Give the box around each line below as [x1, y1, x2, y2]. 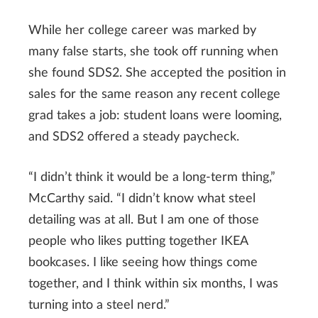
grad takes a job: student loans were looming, [28, 109, 282, 123]
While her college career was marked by [28, 24, 256, 38]
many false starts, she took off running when [28, 45, 278, 59]
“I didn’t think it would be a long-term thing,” [28, 171, 275, 185]
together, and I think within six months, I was [28, 278, 278, 291]
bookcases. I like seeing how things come [28, 256, 258, 270]
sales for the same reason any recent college [28, 88, 280, 102]
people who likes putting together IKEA [28, 235, 248, 248]
